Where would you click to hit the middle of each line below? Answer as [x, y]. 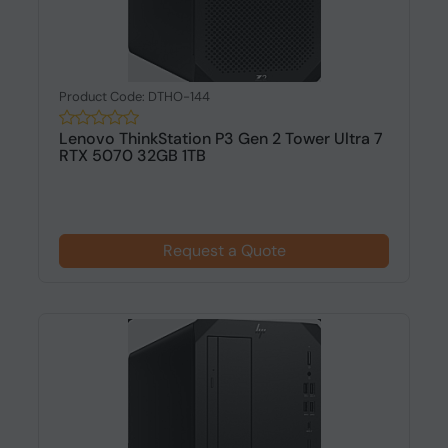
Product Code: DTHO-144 [134, 96]
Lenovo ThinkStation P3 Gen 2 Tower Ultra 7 [220, 138]
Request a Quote [224, 250]
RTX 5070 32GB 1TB [132, 155]
